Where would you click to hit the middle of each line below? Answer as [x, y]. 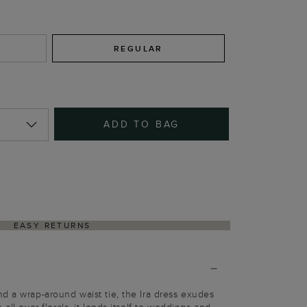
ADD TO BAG [142, 124]
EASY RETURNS [52, 225]
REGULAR [138, 48]
